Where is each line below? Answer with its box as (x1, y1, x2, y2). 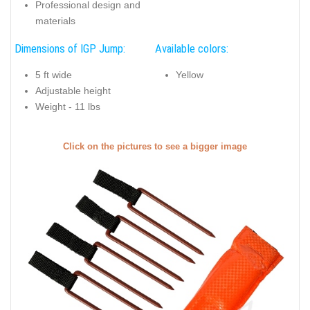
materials (35, 15, 75, 27)
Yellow (176, 69, 203, 81)
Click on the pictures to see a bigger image (63, 141, 247, 152)
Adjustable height (35, 85, 111, 97)
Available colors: (155, 41, 228, 55)
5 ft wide (35, 69, 72, 81)
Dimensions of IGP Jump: (15, 41, 125, 55)
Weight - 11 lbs (35, 101, 100, 113)
